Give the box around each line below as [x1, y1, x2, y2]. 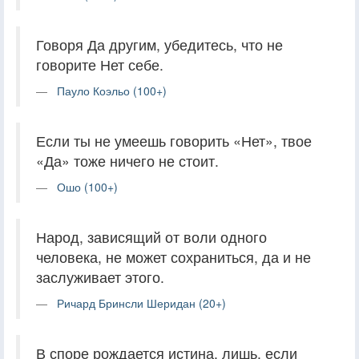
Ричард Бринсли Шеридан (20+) [57, 294, 226, 311]
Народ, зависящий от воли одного [36, 226, 267, 247]
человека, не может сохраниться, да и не [36, 246, 311, 267]
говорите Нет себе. [36, 54, 163, 75]
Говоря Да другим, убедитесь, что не [36, 34, 283, 54]
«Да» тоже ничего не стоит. [36, 150, 219, 171]
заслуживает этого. [36, 266, 164, 287]
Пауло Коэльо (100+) [57, 82, 167, 99]
